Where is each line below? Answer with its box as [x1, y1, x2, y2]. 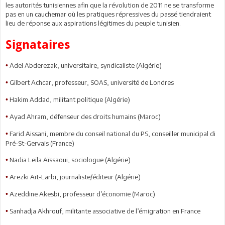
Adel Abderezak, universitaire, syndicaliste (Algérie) [10, 61, 162, 69]
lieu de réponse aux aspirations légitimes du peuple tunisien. [6, 19, 181, 27]
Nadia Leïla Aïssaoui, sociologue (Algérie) [10, 155, 131, 164]
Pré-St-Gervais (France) [6, 139, 74, 147]
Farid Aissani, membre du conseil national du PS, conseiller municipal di [10, 129, 215, 138]
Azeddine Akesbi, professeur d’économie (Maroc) [10, 189, 155, 198]
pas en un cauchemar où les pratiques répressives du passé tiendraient [6, 10, 211, 18]
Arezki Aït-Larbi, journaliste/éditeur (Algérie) [10, 172, 141, 181]
